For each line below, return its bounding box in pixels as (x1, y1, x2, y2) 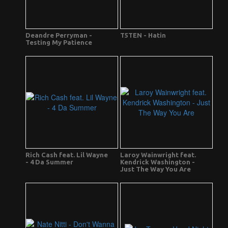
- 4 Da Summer (25, 158, 73, 166)
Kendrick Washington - (120, 158, 195, 166)
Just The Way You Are (120, 165, 191, 173)
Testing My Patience (25, 39, 92, 46)
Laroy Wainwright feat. (120, 151, 196, 159)
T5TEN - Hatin (120, 32, 166, 39)
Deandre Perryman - (25, 32, 92, 39)
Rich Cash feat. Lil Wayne (25, 151, 108, 159)
